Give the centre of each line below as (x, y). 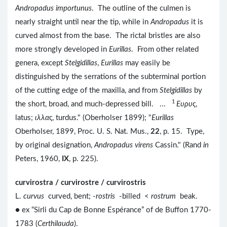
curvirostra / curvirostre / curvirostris (81, 182)
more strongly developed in (62, 49)
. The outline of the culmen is (141, 8)
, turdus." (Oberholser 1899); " (102, 118)
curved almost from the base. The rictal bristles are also (108, 35)
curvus (35, 196)
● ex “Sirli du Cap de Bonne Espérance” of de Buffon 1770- (113, 210)
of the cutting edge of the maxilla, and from (87, 90)
